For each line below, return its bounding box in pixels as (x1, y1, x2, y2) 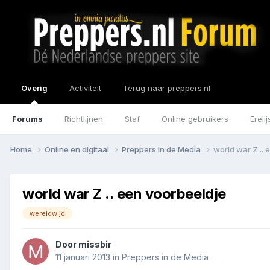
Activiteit (69, 83, 101, 93)
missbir (78, 239, 111, 250)
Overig (21, 83, 48, 93)
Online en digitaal (45, 144, 111, 154)
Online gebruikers (162, 114, 228, 124)
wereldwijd (30, 209, 65, 218)
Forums (12, 114, 43, 124)
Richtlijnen (64, 114, 103, 124)
